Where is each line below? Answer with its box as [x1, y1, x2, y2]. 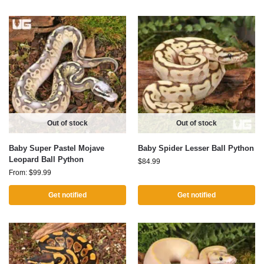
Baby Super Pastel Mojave [9, 144, 104, 153]
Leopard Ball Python [9, 155, 84, 164]
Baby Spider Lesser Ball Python [138, 144, 254, 153]
